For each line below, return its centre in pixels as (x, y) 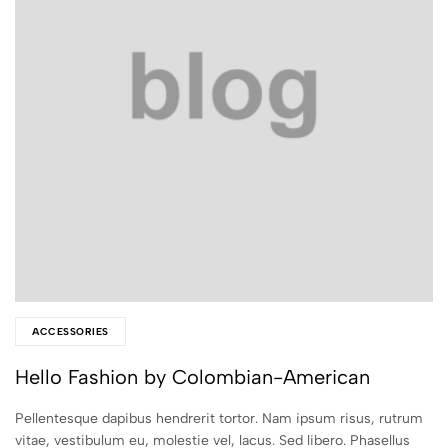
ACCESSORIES (70, 331)
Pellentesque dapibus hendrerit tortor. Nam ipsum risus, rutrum (219, 418)
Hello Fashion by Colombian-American (192, 377)
